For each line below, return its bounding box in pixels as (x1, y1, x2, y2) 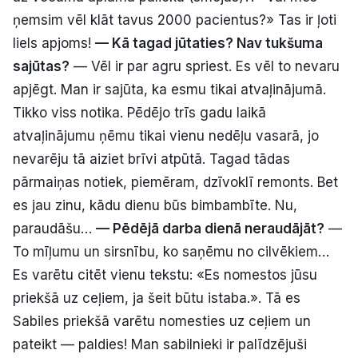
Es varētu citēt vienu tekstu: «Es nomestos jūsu (13, 266, 317, 283)
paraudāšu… (13, 220, 96, 237)
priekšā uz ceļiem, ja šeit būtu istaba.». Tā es (13, 289, 300, 306)
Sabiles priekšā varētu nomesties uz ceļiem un (13, 312, 311, 329)
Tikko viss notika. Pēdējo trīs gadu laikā (13, 104, 266, 121)
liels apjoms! (13, 34, 95, 51)
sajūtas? (13, 58, 70, 74)
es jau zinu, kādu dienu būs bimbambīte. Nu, (13, 197, 297, 213)
